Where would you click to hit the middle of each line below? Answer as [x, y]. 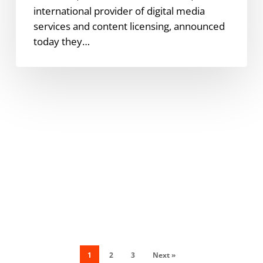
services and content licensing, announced [129, 26]
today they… [61, 41]
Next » [164, 255]
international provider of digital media [119, 11]
